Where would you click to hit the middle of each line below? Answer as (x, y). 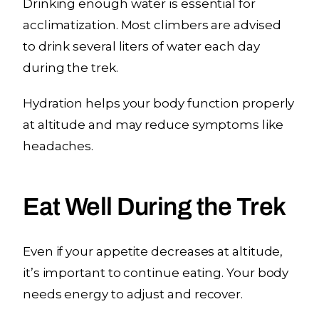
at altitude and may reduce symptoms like (153, 124)
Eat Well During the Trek (155, 206)
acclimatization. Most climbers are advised (152, 25)
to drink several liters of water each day (141, 46)
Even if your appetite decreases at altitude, (153, 251)
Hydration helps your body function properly (159, 103)
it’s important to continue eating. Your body (156, 272)
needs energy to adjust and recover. (133, 294)
